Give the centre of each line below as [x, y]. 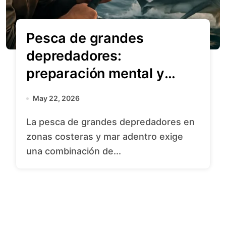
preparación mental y [95, 73]
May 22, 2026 [56, 98]
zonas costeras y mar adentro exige [105, 136]
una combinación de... [74, 151]
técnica [50, 91]
